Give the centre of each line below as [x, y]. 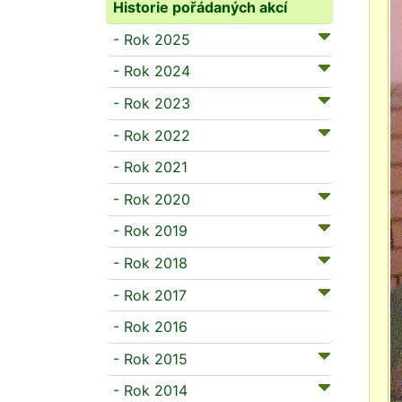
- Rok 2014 [150, 391]
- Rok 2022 [152, 135]
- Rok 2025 [152, 39]
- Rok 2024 [152, 71]
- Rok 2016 [150, 327]
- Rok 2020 [152, 199]
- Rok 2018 [150, 262]
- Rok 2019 [150, 231]
